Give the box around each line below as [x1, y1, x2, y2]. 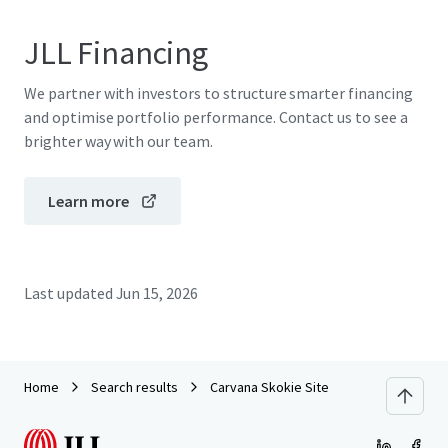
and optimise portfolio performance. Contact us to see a [24, 107, 408, 127]
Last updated [24, 283, 113, 303]
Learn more [48, 191, 129, 211]
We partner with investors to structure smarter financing [24, 83, 413, 103]
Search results [91, 378, 178, 396]
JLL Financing [24, 33, 208, 73]
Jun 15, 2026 [115, 283, 199, 303]
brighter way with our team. [24, 131, 213, 151]
